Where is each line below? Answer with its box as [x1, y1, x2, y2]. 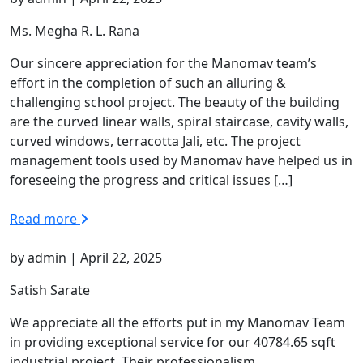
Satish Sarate [10, 280, 90, 299]
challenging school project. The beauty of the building [10, 92, 340, 111]
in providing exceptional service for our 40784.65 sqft [10, 332, 335, 351]
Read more [10, 209, 80, 228]
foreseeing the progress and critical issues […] [10, 170, 293, 189]
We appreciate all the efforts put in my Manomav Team [10, 313, 345, 331]
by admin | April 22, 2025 [10, 248, 162, 267]
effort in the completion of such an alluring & [10, 73, 286, 92]
